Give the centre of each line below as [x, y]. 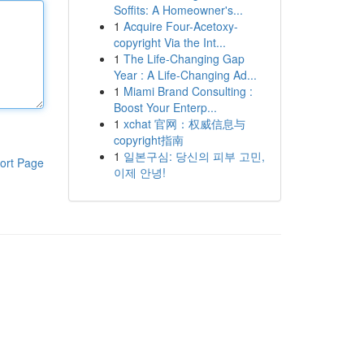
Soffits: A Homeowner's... [178, 10]
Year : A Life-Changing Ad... [185, 75]
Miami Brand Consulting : [188, 91]
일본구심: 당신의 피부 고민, [194, 156]
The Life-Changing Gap [184, 58]
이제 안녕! [139, 172]
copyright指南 [148, 140]
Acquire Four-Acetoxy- [180, 26]
